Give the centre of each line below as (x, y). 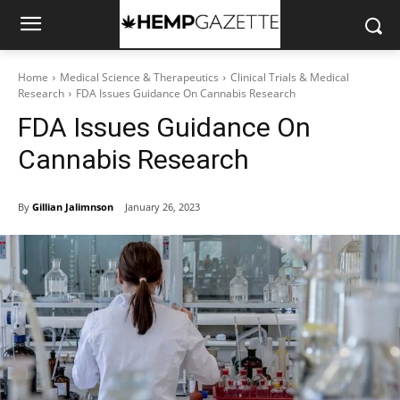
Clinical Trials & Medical (290, 77)
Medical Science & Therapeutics (139, 77)
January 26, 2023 (162, 207)
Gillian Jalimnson (73, 206)
